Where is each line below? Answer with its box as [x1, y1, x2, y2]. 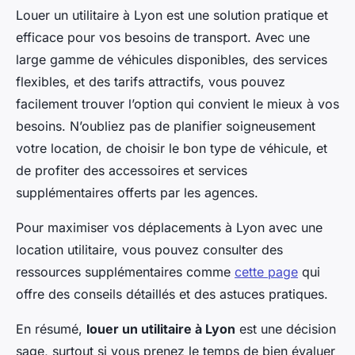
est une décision [235, 321, 336, 338]
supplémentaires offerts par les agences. [16, 185, 258, 201]
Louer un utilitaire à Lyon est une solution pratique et [16, 7, 328, 24]
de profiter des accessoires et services [16, 162, 247, 179]
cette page [235, 264, 298, 281]
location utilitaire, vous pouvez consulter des [16, 242, 283, 258]
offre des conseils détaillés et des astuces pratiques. [16, 286, 328, 303]
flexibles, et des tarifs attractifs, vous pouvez [16, 74, 285, 90]
